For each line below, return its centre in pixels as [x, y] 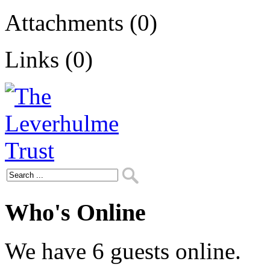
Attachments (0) [81, 23]
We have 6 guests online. [123, 251]
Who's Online [75, 212]
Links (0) [49, 59]
